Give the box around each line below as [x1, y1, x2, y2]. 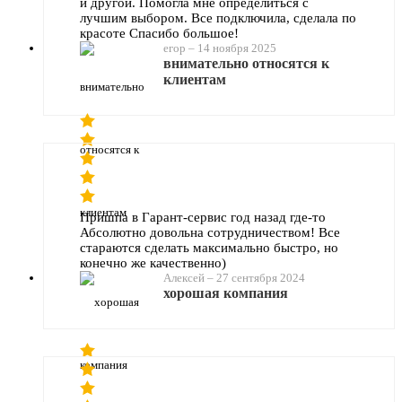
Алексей [163, 270, 205, 284]
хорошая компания [163, 284, 288, 301]
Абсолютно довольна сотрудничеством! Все [80, 224, 340, 240]
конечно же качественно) [80, 255, 226, 270]
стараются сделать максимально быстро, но [80, 240, 338, 255]
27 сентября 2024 [216, 270, 305, 284]
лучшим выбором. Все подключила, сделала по [80, 10, 356, 25]
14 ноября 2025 [197, 40, 276, 55]
